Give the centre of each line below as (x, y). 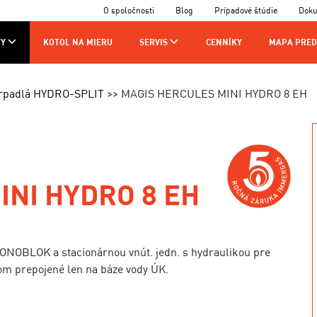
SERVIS (154, 42)
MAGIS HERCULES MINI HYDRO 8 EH (214, 93)
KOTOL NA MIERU (77, 42)
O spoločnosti (129, 10)
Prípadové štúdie (246, 10)
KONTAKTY (138, 82)
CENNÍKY (224, 42)
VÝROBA (73, 82)
